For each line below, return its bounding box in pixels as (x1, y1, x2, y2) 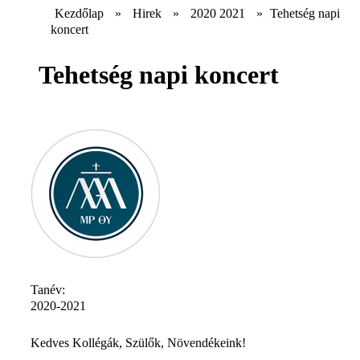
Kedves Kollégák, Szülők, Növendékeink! (31, 335, 246, 350)
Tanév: (31, 282, 68, 297)
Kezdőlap (55, 6, 104, 20)
